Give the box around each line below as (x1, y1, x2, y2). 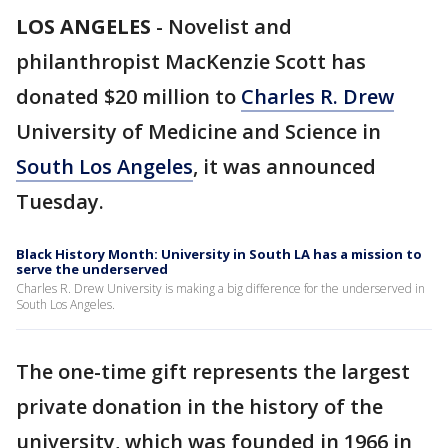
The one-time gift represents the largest (16, 358, 410, 385)
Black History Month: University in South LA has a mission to (16, 245, 422, 263)
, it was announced (193, 153, 376, 180)
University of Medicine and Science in (16, 118, 381, 145)
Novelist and (168, 13, 292, 40)
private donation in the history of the (16, 393, 383, 420)
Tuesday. (16, 188, 104, 215)
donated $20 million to (16, 83, 241, 110)
